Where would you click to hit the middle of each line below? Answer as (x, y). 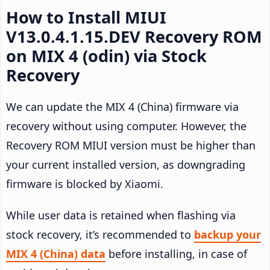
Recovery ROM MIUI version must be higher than (131, 146)
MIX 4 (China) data (56, 254)
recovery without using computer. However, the (126, 126)
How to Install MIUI (86, 17)
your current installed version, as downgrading (126, 165)
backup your (228, 235)
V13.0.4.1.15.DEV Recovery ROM (134, 37)
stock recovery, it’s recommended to (100, 235)
